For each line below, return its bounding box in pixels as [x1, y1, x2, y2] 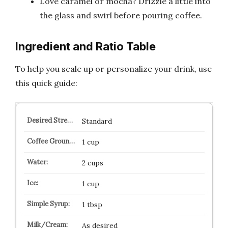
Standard [81, 117, 112, 126]
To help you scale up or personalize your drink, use [15, 64, 212, 74]
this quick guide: [15, 78, 77, 88]
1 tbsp [81, 200, 102, 209]
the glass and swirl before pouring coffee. [40, 10, 202, 20]
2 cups [81, 158, 103, 167]
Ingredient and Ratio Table [15, 39, 156, 53]
